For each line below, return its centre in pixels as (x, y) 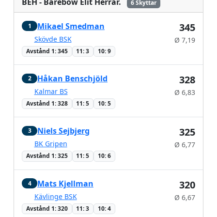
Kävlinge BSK (55, 196)
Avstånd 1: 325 (47, 156)
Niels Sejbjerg (63, 131)
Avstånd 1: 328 (47, 104)
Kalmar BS (51, 91)
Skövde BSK (53, 39)
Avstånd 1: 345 (47, 51)
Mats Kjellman (65, 183)
